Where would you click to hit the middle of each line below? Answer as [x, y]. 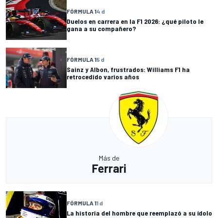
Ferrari [109, 168]
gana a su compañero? [101, 28]
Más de [109, 158]
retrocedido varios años [103, 76]
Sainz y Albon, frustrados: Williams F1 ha [128, 69]
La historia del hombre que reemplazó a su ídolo [139, 213]
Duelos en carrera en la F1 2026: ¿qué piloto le [135, 21]
